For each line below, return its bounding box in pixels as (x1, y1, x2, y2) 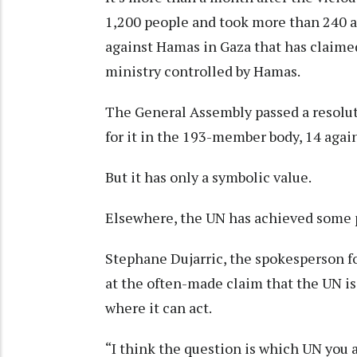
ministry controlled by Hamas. (105, 61, 300, 81)
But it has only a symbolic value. (105, 167, 312, 187)
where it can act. (105, 298, 212, 318)
